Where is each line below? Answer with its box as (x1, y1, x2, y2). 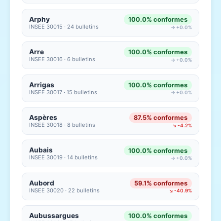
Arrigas (29, 80, 55, 89)
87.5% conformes (133, 114, 187, 122)
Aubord (29, 179, 55, 187)
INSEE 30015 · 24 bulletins (29, 23, 99, 30)
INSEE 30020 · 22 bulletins (29, 186, 100, 194)
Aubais (29, 146, 53, 154)
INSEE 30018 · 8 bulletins (29, 121, 96, 128)
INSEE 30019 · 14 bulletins (29, 154, 98, 161)
